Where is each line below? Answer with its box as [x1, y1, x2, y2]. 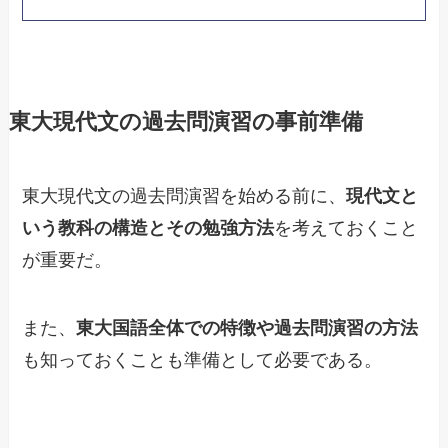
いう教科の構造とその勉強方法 [22, 218, 275, 239]
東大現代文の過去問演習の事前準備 [8, 110, 363, 135]
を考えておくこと [274, 218, 419, 239]
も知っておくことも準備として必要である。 [22, 349, 383, 370]
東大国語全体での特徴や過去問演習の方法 [76, 317, 419, 338]
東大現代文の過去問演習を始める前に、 [22, 186, 347, 207]
